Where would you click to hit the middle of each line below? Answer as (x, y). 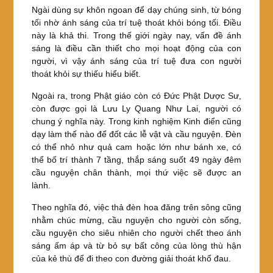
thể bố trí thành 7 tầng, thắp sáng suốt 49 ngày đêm (136, 160)
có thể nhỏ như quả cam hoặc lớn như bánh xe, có (136, 147)
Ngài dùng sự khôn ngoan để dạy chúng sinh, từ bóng (136, 10)
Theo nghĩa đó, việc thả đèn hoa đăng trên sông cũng (136, 207)
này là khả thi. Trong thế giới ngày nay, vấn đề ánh (136, 36)
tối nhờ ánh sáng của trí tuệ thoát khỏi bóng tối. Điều (136, 23)
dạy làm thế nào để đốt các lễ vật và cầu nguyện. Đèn (136, 134)
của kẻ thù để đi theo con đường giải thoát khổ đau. (131, 259)
